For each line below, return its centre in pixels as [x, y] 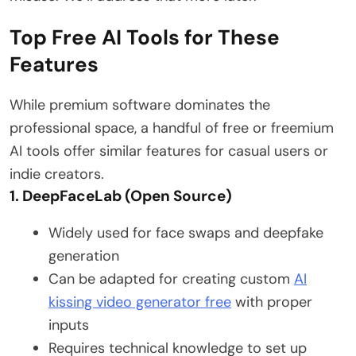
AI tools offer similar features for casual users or [169, 151]
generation [84, 256]
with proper [272, 302]
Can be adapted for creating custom [171, 279]
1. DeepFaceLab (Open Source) [121, 196]
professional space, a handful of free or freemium [172, 128]
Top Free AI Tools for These [145, 38]
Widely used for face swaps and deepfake [186, 233]
